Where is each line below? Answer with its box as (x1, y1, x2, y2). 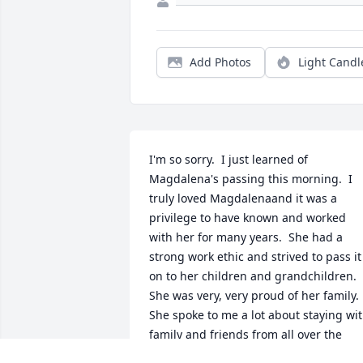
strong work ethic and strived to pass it (149, 249, 361, 265)
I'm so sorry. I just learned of (149, 152, 308, 168)
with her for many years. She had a (149, 229, 343, 246)
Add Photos (190, 54, 251, 70)
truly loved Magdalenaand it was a (149, 190, 337, 207)
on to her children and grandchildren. (149, 268, 357, 284)
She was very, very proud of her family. (149, 288, 359, 304)
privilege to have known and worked (149, 210, 346, 226)
